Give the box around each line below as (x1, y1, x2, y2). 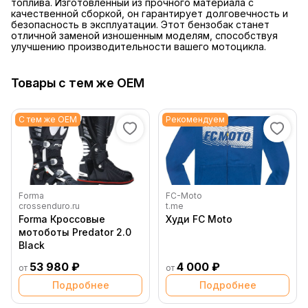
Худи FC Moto (192, 213, 232, 225)
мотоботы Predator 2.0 (19, 226, 131, 239)
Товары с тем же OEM (11, 76, 144, 91)
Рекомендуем (166, 114, 225, 125)
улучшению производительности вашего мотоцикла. (11, 41, 266, 53)
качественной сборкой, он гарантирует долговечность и (11, 8, 288, 20)
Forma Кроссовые (19, 213, 105, 225)
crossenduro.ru (19, 201, 80, 212)
